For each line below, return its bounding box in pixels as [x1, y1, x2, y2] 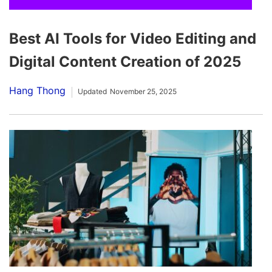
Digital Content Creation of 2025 [9, 53, 241, 71]
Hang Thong [9, 84, 66, 97]
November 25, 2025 [110, 87, 177, 97]
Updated [78, 87, 107, 97]
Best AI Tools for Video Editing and [9, 30, 256, 48]
